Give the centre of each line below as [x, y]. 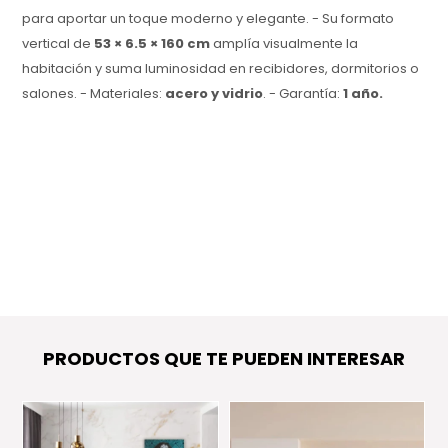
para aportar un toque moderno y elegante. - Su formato [208, 18]
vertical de [58, 43]
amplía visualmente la [284, 43]
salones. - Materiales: [94, 93]
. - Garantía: [303, 93]
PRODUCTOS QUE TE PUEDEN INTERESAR [224, 358]
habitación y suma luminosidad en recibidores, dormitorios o [221, 68]
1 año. [363, 93]
